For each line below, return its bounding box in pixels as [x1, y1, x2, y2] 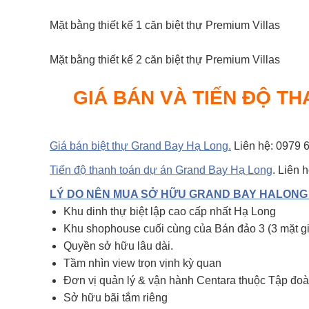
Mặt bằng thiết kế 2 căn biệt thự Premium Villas [50, 54, 280, 66]
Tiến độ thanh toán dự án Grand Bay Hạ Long [50, 164, 272, 176]
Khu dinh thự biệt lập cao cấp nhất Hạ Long [63, 206, 276, 217]
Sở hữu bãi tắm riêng [63, 292, 168, 303]
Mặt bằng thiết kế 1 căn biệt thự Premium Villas [50, 19, 280, 31]
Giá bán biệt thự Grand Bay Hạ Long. [50, 140, 231, 152]
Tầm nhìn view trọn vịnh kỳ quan [63, 257, 221, 269]
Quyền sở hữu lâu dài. [63, 240, 173, 252]
